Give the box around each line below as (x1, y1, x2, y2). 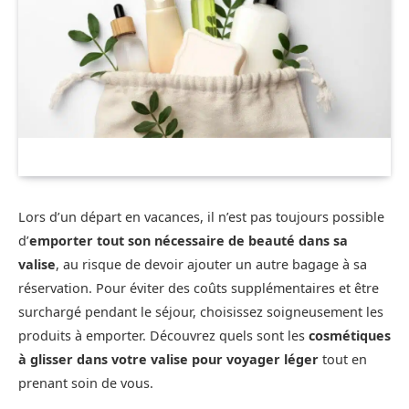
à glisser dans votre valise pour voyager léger (18, 350, 319, 368)
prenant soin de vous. (18, 373, 153, 392)
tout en (319, 350, 367, 368)
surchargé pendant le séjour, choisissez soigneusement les (18, 302, 383, 320)
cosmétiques (309, 326, 391, 344)
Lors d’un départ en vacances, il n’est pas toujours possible (18, 207, 384, 225)
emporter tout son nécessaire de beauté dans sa (29, 231, 348, 249)
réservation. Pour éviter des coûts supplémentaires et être (18, 278, 379, 297)
